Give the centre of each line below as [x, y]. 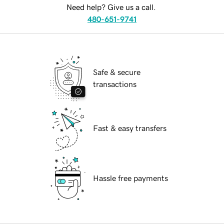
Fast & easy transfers [130, 128]
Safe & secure [117, 72]
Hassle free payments [130, 178]
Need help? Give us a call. [111, 7]
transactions [115, 84]
